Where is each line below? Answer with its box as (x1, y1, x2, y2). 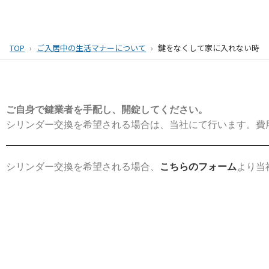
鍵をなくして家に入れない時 (158, 42, 259, 53)
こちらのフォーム (160, 161, 237, 172)
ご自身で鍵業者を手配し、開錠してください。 (6, 104, 208, 115)
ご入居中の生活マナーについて (37, 42, 146, 53)
